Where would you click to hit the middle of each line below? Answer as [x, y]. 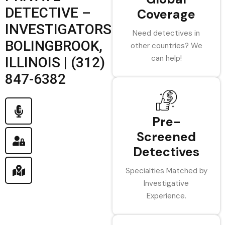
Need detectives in [166, 33]
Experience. [166, 196]
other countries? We [166, 46]
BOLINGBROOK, [54, 46]
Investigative [166, 183]
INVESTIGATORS [58, 29]
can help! [166, 58]
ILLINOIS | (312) [55, 63]
